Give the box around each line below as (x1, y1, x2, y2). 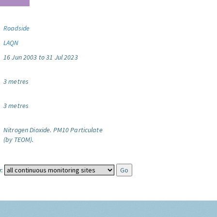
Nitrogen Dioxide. (3, 125, 52, 134)
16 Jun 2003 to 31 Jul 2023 (3, 53, 78, 62)
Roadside (3, 24, 30, 32)
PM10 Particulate (53, 125, 103, 134)
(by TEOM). (3, 135, 34, 144)
